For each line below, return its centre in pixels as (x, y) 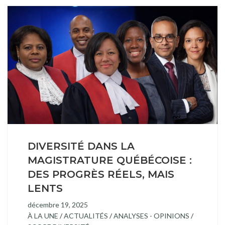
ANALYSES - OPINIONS (151, 216)
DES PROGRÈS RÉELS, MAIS (101, 174)
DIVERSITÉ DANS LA (81, 146)
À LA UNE (43, 216)
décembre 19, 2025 (58, 205)
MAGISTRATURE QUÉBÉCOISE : (110, 160)
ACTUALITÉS (86, 216)
